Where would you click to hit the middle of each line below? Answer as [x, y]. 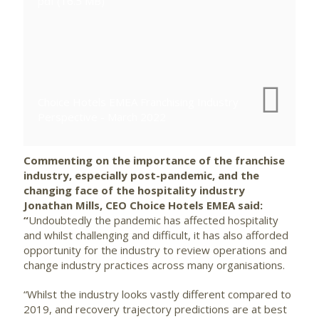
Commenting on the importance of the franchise [154, 161]
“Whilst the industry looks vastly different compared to [157, 294]
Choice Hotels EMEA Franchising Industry [138, 102]
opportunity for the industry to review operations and [155, 250]
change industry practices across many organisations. [156, 265]
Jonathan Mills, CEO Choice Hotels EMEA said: [143, 205]
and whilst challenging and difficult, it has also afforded [156, 235]
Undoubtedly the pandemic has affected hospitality [153, 220]
